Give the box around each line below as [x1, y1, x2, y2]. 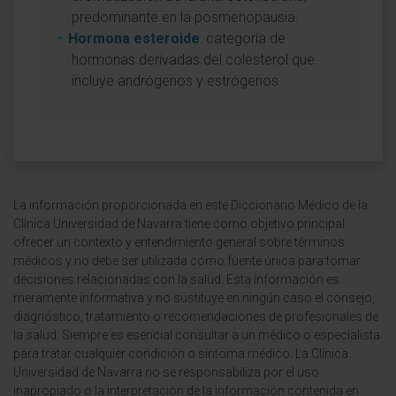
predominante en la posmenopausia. [72, 9, 299, 26]
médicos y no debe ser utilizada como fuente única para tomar [13, 254, 361, 268]
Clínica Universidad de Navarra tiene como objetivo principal [13, 217, 345, 231]
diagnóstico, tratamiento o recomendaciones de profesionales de [13, 309, 378, 324]
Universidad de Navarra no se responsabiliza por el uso [13, 365, 319, 379]
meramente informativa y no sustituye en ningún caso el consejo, [13, 291, 375, 305]
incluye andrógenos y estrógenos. [72, 72, 282, 89]
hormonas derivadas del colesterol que [72, 51, 315, 68]
